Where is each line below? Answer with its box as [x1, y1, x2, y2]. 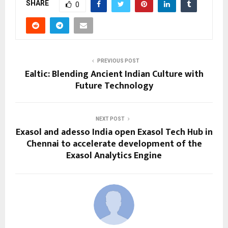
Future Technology [75, 78, 153, 94]
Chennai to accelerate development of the [26, 136, 202, 152]
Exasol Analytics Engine [66, 148, 162, 163]
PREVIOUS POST [97, 58, 139, 64]
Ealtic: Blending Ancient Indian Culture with [24, 66, 204, 82]
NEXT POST [95, 116, 125, 122]
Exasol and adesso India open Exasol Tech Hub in [15, 124, 213, 140]
